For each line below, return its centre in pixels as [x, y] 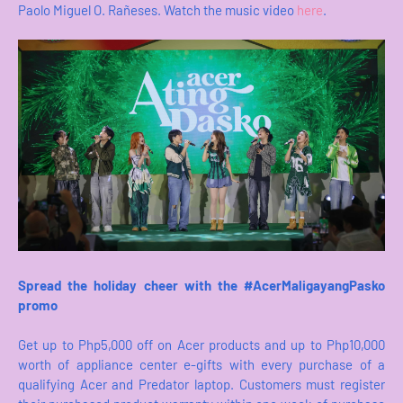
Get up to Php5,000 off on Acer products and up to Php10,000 [201, 344]
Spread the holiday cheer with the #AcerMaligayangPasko [201, 285]
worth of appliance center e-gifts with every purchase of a [201, 364]
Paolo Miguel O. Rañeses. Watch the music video [157, 10]
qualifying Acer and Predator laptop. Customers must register [201, 384]
